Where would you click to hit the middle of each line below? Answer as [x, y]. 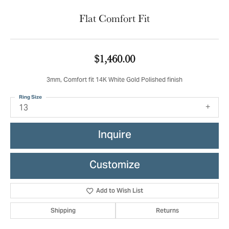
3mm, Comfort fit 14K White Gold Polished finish [114, 81]
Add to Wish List [120, 191]
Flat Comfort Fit [114, 18]
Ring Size [30, 97]
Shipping [63, 211]
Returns [167, 211]
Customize [114, 166]
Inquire [114, 135]
